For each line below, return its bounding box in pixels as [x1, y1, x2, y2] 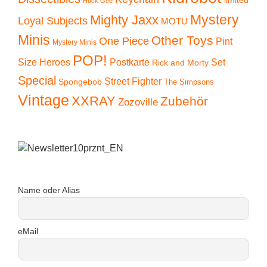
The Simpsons [164, 77, 214, 87]
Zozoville [118, 97, 158, 108]
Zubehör [160, 94, 208, 108]
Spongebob [58, 77, 102, 87]
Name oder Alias [18, 185, 80, 195]
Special [18, 74, 56, 88]
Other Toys [151, 33, 213, 48]
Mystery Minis [52, 38, 97, 47]
